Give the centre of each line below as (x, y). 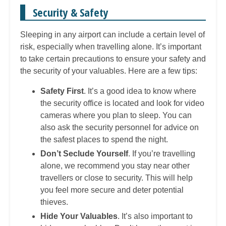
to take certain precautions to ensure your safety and (113, 59)
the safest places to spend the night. (104, 139)
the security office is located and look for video (122, 103)
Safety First (62, 91)
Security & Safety (71, 12)
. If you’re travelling (162, 153)
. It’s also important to (155, 216)
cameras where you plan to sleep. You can (116, 115)
